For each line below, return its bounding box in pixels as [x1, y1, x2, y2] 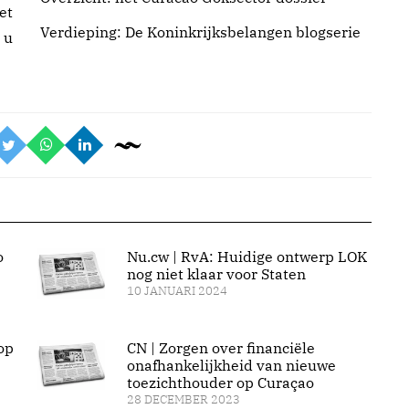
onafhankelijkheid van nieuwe [126, 356, 336, 375]
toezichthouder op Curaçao [126, 373, 314, 393]
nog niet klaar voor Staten [126, 265, 306, 283]
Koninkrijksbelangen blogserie [147, 23, 361, 41]
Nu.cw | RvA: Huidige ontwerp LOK [126, 247, 367, 266]
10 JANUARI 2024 [126, 283, 227, 299]
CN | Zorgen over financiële [126, 339, 315, 358]
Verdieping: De [40, 23, 147, 41]
